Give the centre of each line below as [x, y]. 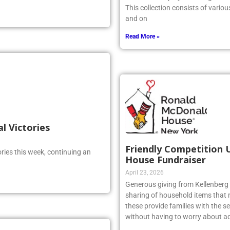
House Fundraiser [166, 160]
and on [136, 19]
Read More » [142, 37]
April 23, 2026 [145, 173]
